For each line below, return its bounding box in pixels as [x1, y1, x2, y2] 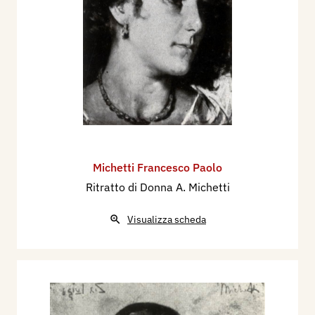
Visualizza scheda [127, 213, 206, 226]
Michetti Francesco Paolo [93, 160, 222, 175]
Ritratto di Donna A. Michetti [85, 180, 230, 195]
